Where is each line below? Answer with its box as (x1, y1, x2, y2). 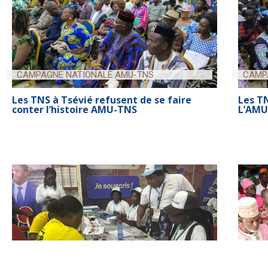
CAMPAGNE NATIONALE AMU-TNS (17, 69, 154, 80)
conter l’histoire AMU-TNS (12, 102, 137, 116)
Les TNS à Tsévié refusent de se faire (12, 93, 191, 106)
